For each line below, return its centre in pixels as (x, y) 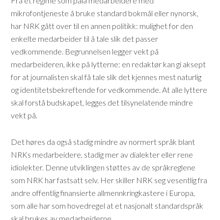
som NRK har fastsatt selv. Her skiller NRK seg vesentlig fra (109, 180)
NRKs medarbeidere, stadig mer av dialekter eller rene (102, 154)
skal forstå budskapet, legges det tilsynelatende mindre (102, 102)
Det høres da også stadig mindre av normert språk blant (103, 142)
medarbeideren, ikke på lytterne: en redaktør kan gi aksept (109, 64)
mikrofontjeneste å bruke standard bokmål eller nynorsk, (105, 13)
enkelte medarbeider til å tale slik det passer (85, 39)
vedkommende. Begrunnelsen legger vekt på (85, 51)
